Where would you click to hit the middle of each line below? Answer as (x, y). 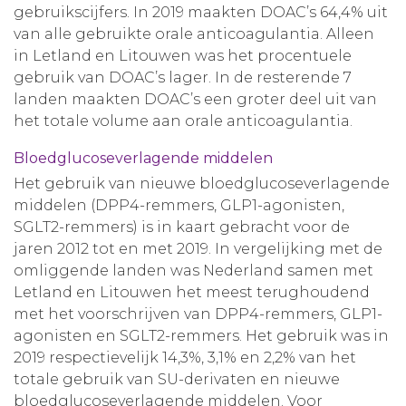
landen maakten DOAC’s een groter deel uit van (195, 99)
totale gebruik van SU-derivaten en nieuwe (177, 379)
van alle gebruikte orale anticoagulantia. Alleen (194, 34)
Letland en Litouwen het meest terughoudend (192, 292)
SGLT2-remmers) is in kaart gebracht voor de (182, 227)
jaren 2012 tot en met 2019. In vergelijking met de (198, 249)
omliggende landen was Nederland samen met (193, 271)
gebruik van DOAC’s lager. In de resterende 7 (183, 77)
